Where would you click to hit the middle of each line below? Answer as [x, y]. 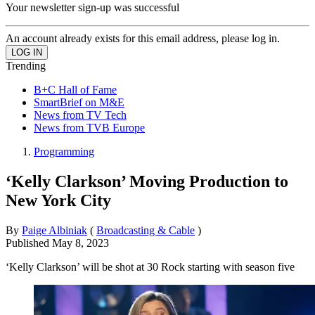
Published [29, 243]
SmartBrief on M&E [79, 102]
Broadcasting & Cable [146, 230]
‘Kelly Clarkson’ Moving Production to [147, 181]
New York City [58, 200]
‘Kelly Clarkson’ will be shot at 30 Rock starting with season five [150, 266]
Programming [64, 151]
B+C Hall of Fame [75, 89]
